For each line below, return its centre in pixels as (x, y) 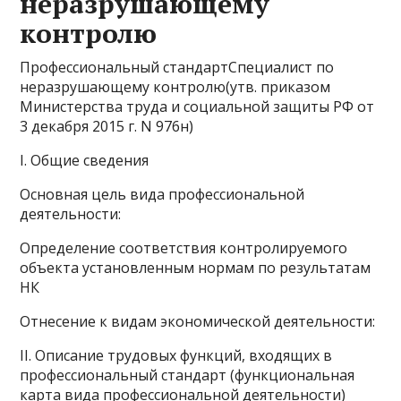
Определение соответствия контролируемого (184, 248)
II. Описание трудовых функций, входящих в (176, 355)
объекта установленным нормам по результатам (196, 268)
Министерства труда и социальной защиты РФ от (197, 107)
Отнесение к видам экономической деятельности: (198, 321)
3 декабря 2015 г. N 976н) (107, 126)
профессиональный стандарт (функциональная (188, 375)
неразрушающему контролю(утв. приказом (175, 87)
